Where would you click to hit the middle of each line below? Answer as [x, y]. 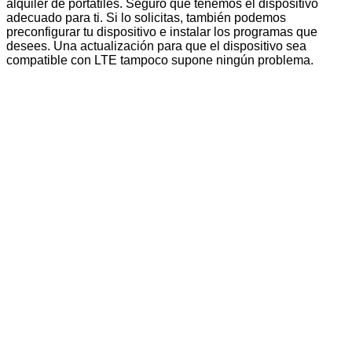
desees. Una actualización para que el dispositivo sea [156, 46]
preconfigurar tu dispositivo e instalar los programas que [162, 32]
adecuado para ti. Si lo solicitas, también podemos [146, 18]
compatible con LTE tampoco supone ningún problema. [160, 60]
